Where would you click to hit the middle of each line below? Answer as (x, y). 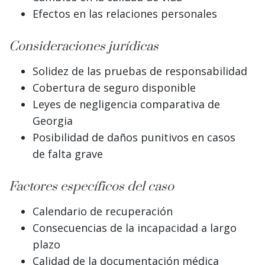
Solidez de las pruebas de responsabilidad (140, 71)
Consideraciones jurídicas (84, 47)
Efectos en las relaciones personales (125, 14)
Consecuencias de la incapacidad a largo (135, 228)
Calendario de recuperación (103, 211)
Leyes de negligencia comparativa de (126, 104)
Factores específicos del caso (91, 187)
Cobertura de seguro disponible (114, 88)
